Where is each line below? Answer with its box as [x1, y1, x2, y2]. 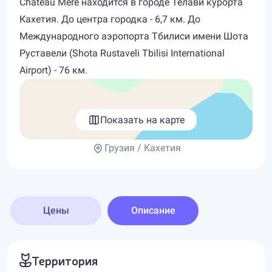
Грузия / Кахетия [104, 142, 181, 154]
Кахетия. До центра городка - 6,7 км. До [19, 13, 200, 25]
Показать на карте [100, 114, 185, 126]
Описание [131, 205, 175, 216]
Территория [32, 252, 98, 268]
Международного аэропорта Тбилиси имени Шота [19, 30, 248, 42]
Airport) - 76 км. [19, 64, 87, 76]
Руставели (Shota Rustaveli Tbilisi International [19, 47, 225, 59]
